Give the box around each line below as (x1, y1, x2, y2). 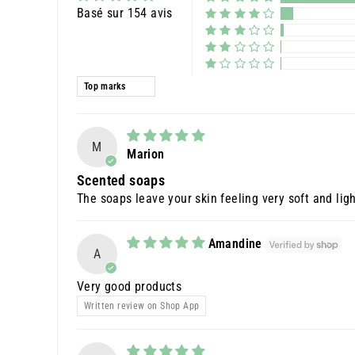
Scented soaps (77, 173, 166, 189)
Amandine (208, 236, 262, 252)
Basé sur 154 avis (77, 6, 173, 21)
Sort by (76, 76, 116, 92)
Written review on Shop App (84, 300, 200, 312)
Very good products (77, 279, 182, 295)
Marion (127, 147, 165, 162)
